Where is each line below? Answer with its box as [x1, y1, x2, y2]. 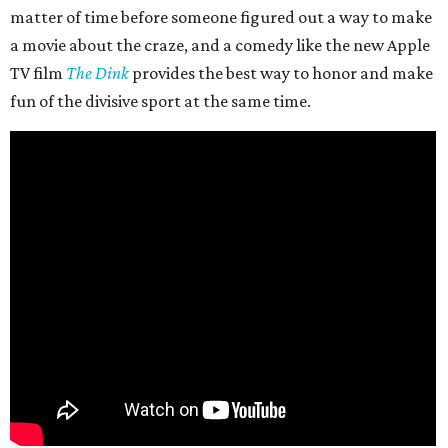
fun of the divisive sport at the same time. [10, 91, 311, 112]
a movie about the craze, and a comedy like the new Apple [10, 35, 430, 56]
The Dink [66, 63, 129, 84]
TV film [10, 63, 66, 84]
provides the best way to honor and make [129, 63, 433, 84]
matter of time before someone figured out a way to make [10, 7, 432, 28]
